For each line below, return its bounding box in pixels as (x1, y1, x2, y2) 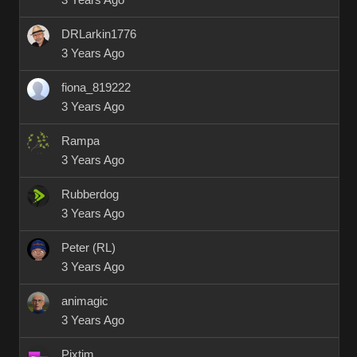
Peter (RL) (61, 241, 116, 254)
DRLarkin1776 (61, 28, 136, 41)
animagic (61, 295, 108, 308)
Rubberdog (61, 188, 119, 201)
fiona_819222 (61, 81, 131, 94)
